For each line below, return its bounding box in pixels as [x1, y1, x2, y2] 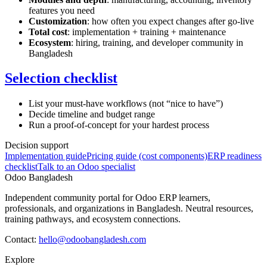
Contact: [5, 234, 36, 245]
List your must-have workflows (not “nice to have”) [29, 98, 223, 109]
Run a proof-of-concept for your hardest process [29, 120, 209, 131]
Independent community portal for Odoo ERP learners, [5, 193, 210, 203]
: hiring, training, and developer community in [71, 37, 243, 48]
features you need [29, 5, 95, 15]
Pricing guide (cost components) [86, 151, 207, 162]
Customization [29, 15, 87, 26]
